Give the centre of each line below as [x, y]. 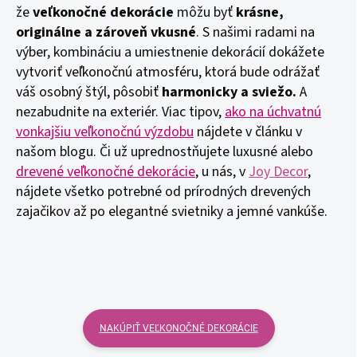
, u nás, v [222, 172]
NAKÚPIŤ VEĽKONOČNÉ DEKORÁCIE [178, 328]
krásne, [260, 12]
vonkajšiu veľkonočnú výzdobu [105, 132]
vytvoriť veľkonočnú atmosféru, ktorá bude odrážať [168, 72]
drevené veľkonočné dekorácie [106, 172]
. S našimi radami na [255, 32]
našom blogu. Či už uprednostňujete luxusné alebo [165, 152]
